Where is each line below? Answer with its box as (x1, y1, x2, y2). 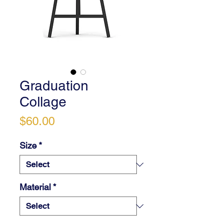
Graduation (20, 78, 88, 94)
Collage (20, 94, 66, 110)
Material (20, 182, 51, 193)
